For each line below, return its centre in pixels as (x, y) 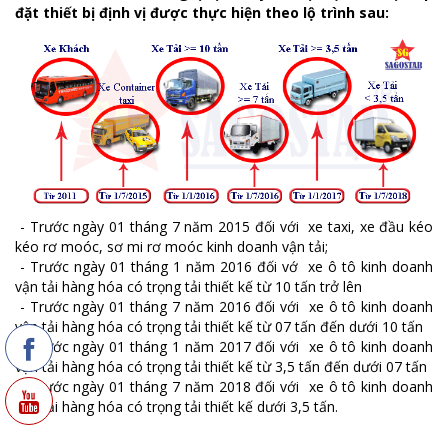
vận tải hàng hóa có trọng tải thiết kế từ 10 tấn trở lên (188, 286)
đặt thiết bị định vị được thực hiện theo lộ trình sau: (202, 12)
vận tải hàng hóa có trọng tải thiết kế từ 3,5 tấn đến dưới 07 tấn (221, 366)
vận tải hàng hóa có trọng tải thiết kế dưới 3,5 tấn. (176, 406)
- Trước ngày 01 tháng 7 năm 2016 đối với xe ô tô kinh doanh (224, 306)
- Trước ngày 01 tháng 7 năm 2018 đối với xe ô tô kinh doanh (224, 386)
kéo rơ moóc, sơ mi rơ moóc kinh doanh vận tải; (171, 246)
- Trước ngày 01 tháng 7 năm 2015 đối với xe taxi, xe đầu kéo (224, 226)
